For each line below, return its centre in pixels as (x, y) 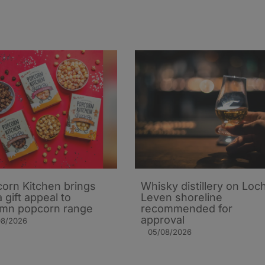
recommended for (187, 209)
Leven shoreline (182, 198)
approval (163, 220)
